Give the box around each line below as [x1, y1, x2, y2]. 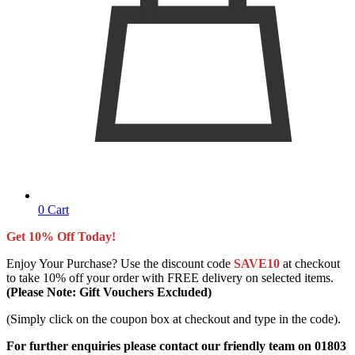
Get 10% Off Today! [6, 230, 116, 244]
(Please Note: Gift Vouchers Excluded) [6, 285, 212, 300]
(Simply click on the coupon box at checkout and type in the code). [6, 312, 341, 326]
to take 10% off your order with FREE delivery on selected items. [6, 271, 334, 285]
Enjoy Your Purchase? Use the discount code [6, 257, 234, 271]
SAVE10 [234, 257, 280, 271]
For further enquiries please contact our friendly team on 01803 [6, 339, 346, 353]
